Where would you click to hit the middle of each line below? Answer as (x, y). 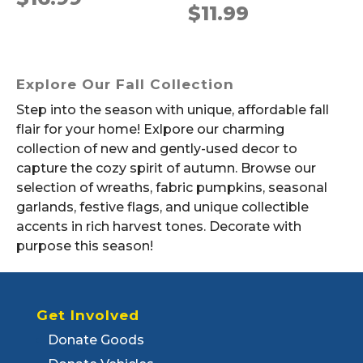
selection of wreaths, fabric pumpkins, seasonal (172, 188)
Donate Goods (96, 340)
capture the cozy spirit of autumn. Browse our (166, 168)
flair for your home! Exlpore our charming (150, 129)
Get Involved (88, 315)
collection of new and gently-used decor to (157, 149)
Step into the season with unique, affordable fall (173, 110)
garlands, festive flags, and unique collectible (162, 207)
